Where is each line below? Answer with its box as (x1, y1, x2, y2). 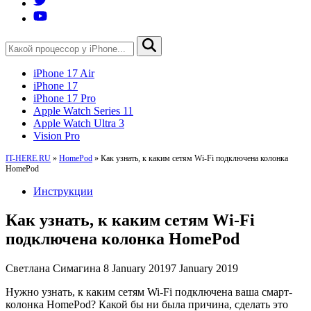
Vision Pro (33, 129, 80, 142)
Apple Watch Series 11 (33, 104, 133, 117)
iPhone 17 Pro (33, 92, 96, 104)
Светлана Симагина (6, 262, 101, 275)
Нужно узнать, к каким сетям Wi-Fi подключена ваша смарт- (6, 286, 292, 299)
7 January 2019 (171, 262, 238, 275)
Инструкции (33, 185, 93, 197)
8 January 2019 (103, 262, 171, 275)
